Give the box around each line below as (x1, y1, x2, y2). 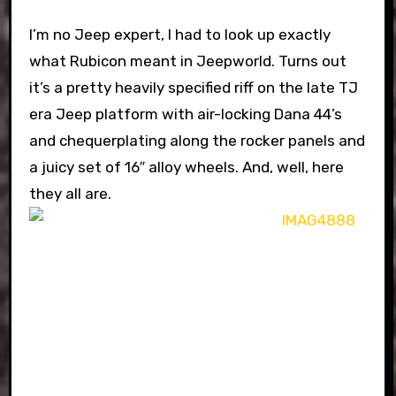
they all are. (28, 184, 111, 202)
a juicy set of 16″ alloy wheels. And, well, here (28, 157, 344, 176)
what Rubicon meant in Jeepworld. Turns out (28, 51, 346, 70)
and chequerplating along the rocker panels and (28, 131, 365, 149)
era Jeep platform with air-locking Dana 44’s (28, 104, 342, 123)
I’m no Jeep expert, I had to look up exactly (28, 25, 331, 43)
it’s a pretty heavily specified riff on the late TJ (28, 78, 358, 96)
